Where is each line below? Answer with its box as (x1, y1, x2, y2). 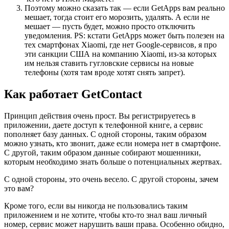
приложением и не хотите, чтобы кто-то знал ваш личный (4, 210, 207, 219)
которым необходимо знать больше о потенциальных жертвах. (4, 157, 222, 166)
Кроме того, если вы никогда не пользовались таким (4, 201, 188, 210)
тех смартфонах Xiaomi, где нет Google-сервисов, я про (25, 40, 217, 49)
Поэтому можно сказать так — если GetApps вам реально (25, 3, 225, 12)
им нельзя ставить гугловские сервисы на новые (25, 58, 194, 67)
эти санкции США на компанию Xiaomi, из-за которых (25, 49, 217, 58)
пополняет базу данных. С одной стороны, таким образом (4, 129, 207, 139)
